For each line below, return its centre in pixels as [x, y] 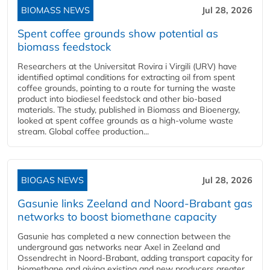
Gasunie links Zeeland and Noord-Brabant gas [135, 203]
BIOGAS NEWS [52, 180]
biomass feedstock [64, 47]
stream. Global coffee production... [83, 131]
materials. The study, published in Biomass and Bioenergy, [129, 110]
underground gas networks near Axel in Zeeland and [119, 247]
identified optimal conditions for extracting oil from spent [126, 77]
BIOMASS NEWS [55, 10]
